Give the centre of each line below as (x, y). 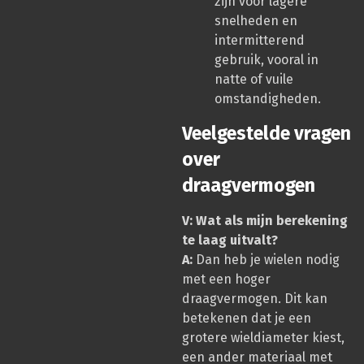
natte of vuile (254, 79)
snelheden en (256, 20)
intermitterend (260, 40)
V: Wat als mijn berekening (265, 221)
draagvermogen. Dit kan (255, 299)
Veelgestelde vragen (266, 134)
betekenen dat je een (247, 318)
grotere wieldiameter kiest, (263, 338)
